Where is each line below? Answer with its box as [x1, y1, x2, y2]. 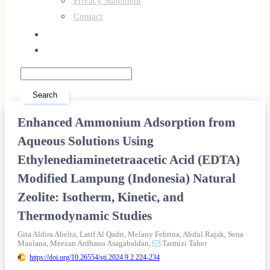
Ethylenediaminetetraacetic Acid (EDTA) [17, 152, 240, 167]
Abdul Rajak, [183, 230, 228, 239]
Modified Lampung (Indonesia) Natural [17, 171, 236, 186]
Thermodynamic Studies [17, 208, 152, 223]
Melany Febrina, [128, 230, 183, 239]
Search [33, 90, 57, 99]
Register [56, 29, 89, 40]
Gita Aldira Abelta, [17, 230, 80, 239]
